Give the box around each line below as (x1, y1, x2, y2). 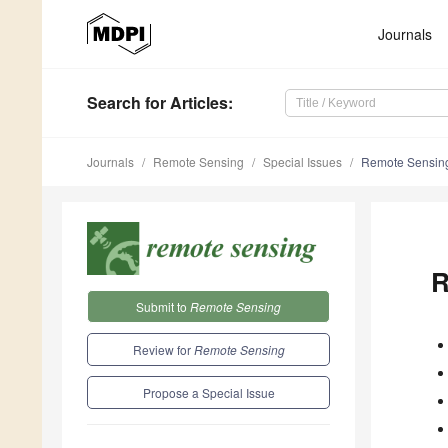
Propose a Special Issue (142, 383, 275, 401)
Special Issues (263, 153, 342, 171)
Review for (132, 340, 194, 358)
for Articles (141, 91, 228, 115)
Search (87, 91, 141, 115)
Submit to (136, 297, 190, 315)
